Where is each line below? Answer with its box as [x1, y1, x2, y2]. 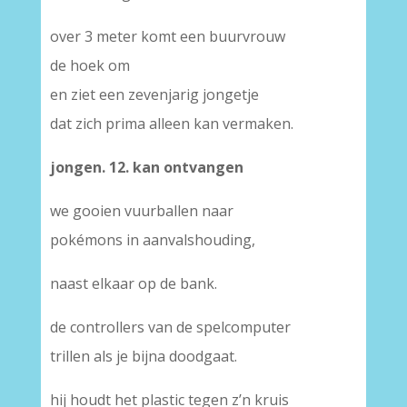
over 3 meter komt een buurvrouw [49, 26, 285, 46]
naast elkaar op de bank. [49, 273, 217, 293]
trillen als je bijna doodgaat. [49, 346, 237, 366]
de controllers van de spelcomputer [49, 317, 291, 337]
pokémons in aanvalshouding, [49, 230, 255, 250]
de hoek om [49, 55, 130, 75]
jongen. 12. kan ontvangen [49, 157, 243, 177]
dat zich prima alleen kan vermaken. [49, 114, 293, 134]
